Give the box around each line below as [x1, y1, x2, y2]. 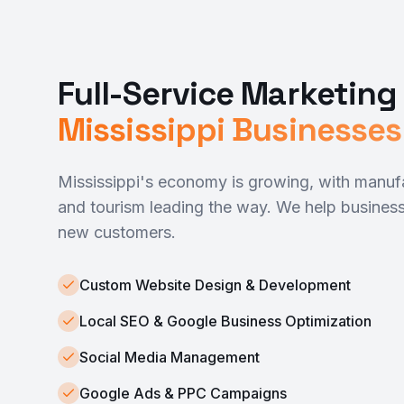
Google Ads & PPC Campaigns [79, 384, 287, 402]
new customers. [58, 223, 176, 242]
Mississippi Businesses [58, 109, 402, 151]
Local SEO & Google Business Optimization [79, 312, 372, 330]
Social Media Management [79, 348, 260, 366]
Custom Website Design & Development [79, 276, 351, 294]
